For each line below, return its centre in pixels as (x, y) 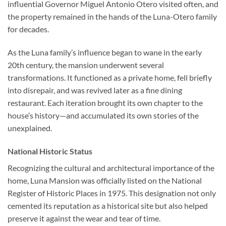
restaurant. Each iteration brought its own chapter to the (105, 102)
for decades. (28, 29)
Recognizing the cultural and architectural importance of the (111, 167)
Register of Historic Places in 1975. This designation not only (112, 193)
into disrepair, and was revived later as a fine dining (95, 90)
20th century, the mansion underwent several (86, 65)
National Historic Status (50, 151)
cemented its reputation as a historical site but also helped (108, 205)
